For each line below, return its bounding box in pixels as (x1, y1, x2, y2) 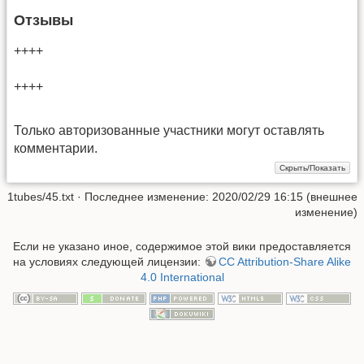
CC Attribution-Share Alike (219, 254, 351, 268)
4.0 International (140, 270, 224, 284)
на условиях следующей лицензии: (13, 254, 204, 268)
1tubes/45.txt (7, 190, 74, 204)
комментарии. (14, 141, 97, 156)
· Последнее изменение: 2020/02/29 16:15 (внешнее (74, 190, 357, 204)
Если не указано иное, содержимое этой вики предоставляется (13, 239, 351, 253)
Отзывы (14, 11, 73, 28)
